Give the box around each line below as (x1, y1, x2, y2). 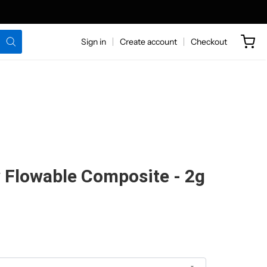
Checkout (190, 36, 227, 47)
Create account (119, 36, 177, 47)
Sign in (80, 36, 106, 47)
